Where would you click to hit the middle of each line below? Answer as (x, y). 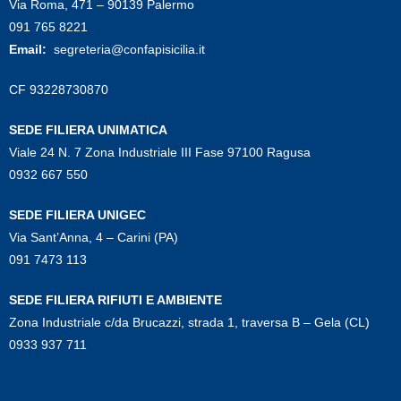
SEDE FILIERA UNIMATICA (88, 129)
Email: (31, 49)
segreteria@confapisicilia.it (129, 49)
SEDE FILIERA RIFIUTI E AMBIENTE (115, 299)
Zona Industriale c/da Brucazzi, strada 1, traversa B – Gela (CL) (189, 322)
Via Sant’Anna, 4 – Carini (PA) (93, 237)
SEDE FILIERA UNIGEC (77, 214)
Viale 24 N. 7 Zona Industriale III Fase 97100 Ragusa (159, 152)
